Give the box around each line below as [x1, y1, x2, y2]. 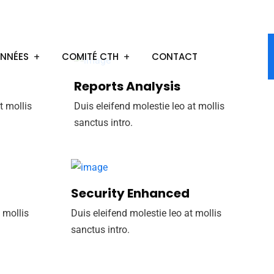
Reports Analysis [73, 78, 180, 95]
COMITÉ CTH [62, 50, 119, 63]
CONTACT [152, 50, 198, 63]
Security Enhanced [70, 184, 190, 202]
